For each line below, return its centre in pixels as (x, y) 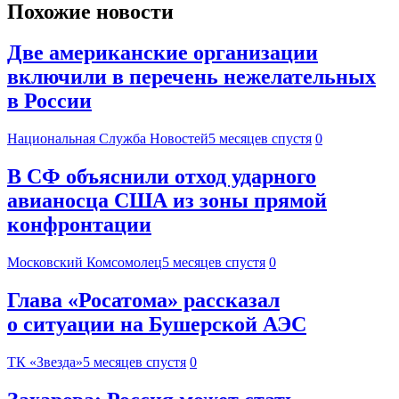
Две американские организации (163, 53)
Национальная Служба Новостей (108, 139)
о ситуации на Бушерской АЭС (157, 325)
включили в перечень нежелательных (191, 77)
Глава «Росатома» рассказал (143, 301)
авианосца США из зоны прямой (167, 201)
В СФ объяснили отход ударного (162, 177)
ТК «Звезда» (45, 362)
